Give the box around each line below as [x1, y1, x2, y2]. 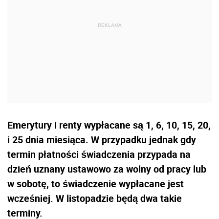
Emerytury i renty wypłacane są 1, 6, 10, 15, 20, [7, 118, 211, 131]
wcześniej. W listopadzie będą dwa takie [7, 191, 182, 205]
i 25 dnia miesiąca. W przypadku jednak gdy [7, 132, 196, 146]
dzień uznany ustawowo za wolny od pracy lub [7, 162, 206, 175]
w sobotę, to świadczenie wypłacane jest [7, 176, 184, 190]
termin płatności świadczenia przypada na [7, 147, 191, 161]
